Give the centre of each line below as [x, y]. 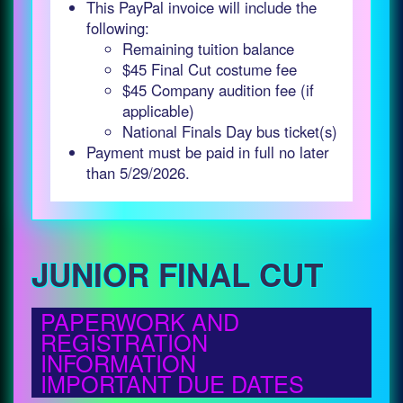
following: [118, 28]
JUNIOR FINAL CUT [177, 274]
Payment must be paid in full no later [208, 152]
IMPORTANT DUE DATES [172, 383]
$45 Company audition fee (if [218, 90]
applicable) [158, 111]
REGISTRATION [124, 342]
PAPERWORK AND [140, 321]
